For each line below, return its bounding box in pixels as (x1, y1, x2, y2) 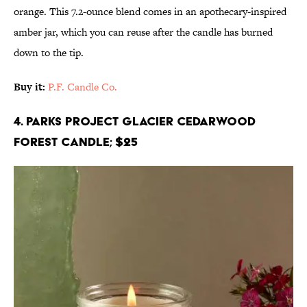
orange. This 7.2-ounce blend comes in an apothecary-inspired (14, 4, 286, 19)
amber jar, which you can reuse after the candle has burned (14, 25, 273, 40)
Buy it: (14, 79, 48, 95)
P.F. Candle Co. (48, 79, 117, 95)
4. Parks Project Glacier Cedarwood (14, 114, 256, 129)
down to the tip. (14, 45, 84, 60)
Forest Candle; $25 (14, 134, 138, 149)
